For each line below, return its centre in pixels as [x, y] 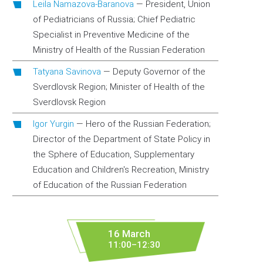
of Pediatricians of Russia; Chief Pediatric [114, 19]
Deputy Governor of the [159, 72]
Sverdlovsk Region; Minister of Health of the [119, 87]
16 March [129, 234]
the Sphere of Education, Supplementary [114, 154]
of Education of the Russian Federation [110, 185]
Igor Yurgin [53, 124]
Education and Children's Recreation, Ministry [121, 170]
